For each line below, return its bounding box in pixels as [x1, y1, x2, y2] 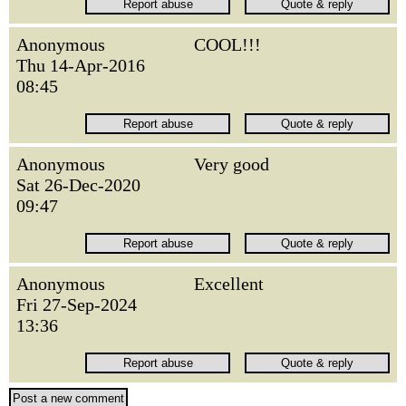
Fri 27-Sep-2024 [16, 295, 137, 314]
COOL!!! [194, 34, 261, 54]
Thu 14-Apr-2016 [16, 55, 145, 75]
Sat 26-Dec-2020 [16, 175, 140, 195]
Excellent [194, 274, 264, 294]
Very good [194, 154, 269, 174]
